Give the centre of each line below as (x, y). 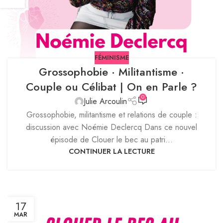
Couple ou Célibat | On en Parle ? (111, 86)
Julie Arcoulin (106, 102)
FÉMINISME (111, 58)
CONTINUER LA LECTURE (111, 152)
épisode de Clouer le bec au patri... (111, 140)
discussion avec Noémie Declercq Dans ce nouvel (111, 127)
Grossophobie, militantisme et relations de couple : (111, 115)
